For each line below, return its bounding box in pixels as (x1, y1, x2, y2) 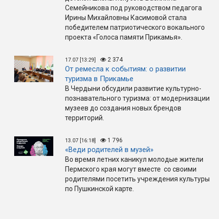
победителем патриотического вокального (65, 23, 205, 32)
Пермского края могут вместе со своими (65, 165, 197, 174)
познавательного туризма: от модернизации (65, 94, 210, 103)
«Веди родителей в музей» (65, 145, 153, 154)
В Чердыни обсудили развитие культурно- (65, 85, 201, 93)
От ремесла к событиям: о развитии (65, 65, 186, 74)
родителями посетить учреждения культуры (65, 175, 210, 183)
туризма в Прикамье (65, 74, 133, 84)
